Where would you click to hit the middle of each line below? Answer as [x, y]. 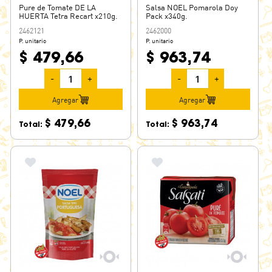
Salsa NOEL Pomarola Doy [192, 8]
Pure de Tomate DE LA [57, 8]
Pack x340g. [167, 16]
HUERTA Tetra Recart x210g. [68, 16]
